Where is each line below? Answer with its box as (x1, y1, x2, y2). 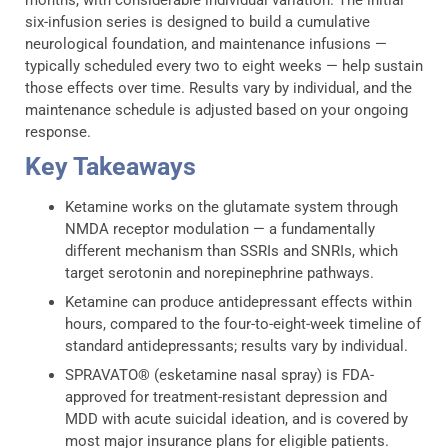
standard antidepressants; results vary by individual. (65, 336, 408, 355)
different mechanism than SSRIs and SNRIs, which (65, 241, 398, 260)
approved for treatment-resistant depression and (65, 387, 387, 406)
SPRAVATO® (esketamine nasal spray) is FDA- (65, 365, 374, 384)
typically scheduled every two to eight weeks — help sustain (25, 56, 423, 75)
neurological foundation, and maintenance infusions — (25, 34, 387, 53)
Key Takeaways (25, 151, 196, 181)
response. (25, 122, 91, 141)
